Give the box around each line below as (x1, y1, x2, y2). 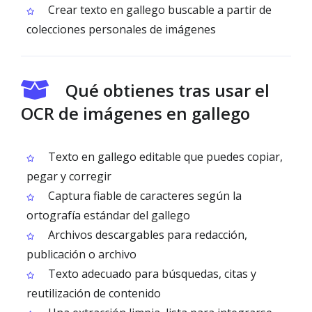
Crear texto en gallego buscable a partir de (45, 2, 272, 17)
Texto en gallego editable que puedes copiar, (45, 149, 283, 164)
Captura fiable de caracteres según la (45, 188, 242, 203)
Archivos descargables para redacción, (45, 227, 247, 242)
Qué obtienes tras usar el (65, 79, 270, 102)
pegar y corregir (26, 169, 111, 184)
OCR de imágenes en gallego (21, 102, 250, 125)
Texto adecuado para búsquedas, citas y (45, 266, 256, 281)
